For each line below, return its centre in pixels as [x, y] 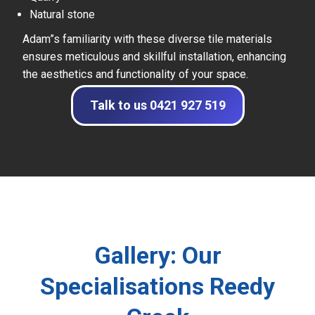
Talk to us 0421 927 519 [157, 105]
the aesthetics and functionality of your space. [135, 75]
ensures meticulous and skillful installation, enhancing [154, 57]
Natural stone [62, 15]
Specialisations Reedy [157, 287]
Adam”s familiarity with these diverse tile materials [147, 39]
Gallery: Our [157, 256]
